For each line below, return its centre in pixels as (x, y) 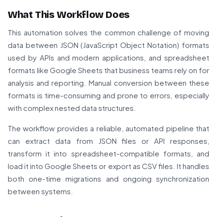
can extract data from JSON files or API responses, (108, 141)
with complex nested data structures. (72, 108)
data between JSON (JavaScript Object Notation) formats (108, 45)
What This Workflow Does (69, 15)
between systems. (40, 191)
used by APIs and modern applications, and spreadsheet (108, 58)
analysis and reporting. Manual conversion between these (108, 83)
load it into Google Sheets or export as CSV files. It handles (108, 166)
